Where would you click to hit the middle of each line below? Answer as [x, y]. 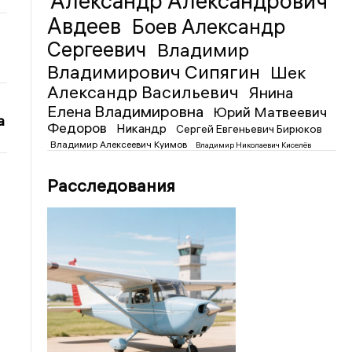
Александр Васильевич [145, 92]
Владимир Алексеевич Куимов [120, 144]
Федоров [79, 128]
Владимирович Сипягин [156, 71]
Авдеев [87, 26]
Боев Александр [209, 27]
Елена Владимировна [127, 111]
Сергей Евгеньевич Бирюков [249, 129]
